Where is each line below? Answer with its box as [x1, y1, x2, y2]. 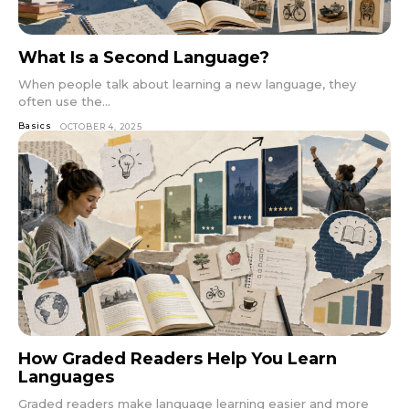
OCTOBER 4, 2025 [59, 121, 142, 132]
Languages [18, 366, 114, 387]
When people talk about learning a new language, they [18, 77, 356, 92]
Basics [18, 121, 52, 131]
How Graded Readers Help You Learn [18, 348, 337, 369]
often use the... [18, 94, 110, 110]
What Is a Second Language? [18, 47, 269, 68]
